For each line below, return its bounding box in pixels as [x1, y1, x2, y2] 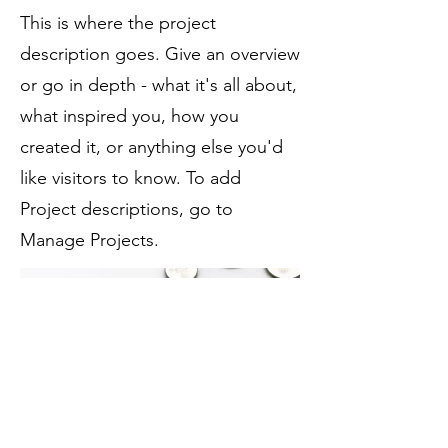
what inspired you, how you [20, 105, 239, 127]
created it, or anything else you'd [20, 136, 283, 158]
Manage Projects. [20, 229, 159, 251]
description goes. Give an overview [20, 43, 300, 65]
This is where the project [20, 12, 216, 34]
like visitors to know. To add [20, 167, 241, 189]
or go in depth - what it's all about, [20, 74, 297, 96]
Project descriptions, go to [20, 198, 233, 220]
